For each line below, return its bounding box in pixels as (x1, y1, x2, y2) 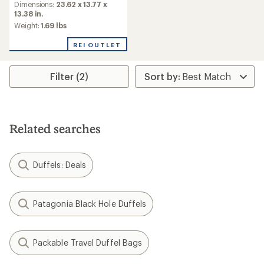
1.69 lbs (41, 21, 67, 29)
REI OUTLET (72, 41, 121, 48)
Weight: (14, 21, 41, 29)
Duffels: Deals (33, 160, 87, 170)
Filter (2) (50, 71, 89, 82)
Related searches (9, 121, 101, 136)
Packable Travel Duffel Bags (33, 237, 143, 247)
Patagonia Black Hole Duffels (33, 199, 147, 209)
